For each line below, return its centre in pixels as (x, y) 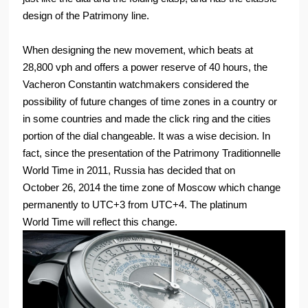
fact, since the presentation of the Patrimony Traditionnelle (152, 153)
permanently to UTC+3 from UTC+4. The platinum (135, 205)
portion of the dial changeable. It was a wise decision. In (147, 136)
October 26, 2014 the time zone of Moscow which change (152, 188)
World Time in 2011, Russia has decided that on (129, 170)
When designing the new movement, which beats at (138, 50)
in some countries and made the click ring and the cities (147, 119)
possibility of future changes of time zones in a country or (150, 102)
